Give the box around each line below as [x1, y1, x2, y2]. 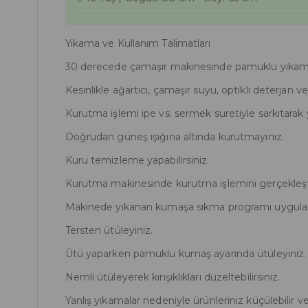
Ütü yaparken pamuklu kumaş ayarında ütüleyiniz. [65, 247, 307, 260]
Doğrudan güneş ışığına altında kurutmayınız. [65, 131, 284, 143]
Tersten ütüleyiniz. [65, 224, 153, 236]
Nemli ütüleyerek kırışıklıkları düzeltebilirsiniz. [65, 271, 280, 283]
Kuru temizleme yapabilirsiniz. [65, 154, 210, 166]
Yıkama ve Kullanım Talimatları [65, 37, 211, 49]
